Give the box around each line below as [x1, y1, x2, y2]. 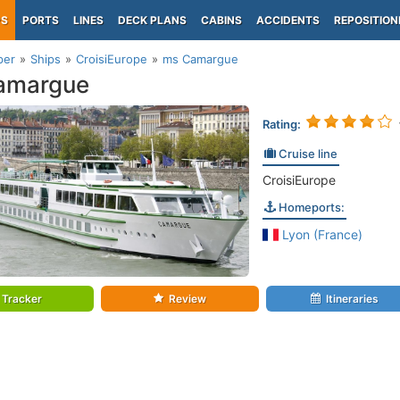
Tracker [2, 292, 43, 306]
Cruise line [275, 146, 337, 161]
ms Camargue [162, 52, 238, 66]
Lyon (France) [279, 227, 363, 242]
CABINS [201, 13, 242, 27]
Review [168, 292, 206, 306]
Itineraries [325, 292, 379, 306]
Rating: [262, 117, 301, 131]
